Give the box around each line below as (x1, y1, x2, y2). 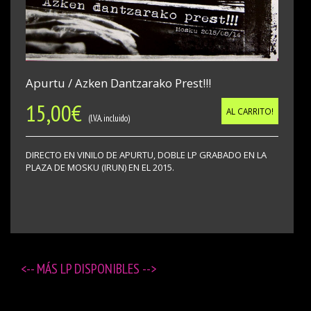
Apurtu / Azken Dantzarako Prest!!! (26, 75, 211, 92)
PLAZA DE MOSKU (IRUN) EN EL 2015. (26, 161, 174, 174)
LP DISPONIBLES (60, 260, 142, 278)
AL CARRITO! (226, 106, 274, 117)
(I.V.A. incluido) (82, 112, 130, 125)
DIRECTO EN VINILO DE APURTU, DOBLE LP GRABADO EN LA (26, 149, 267, 162)
